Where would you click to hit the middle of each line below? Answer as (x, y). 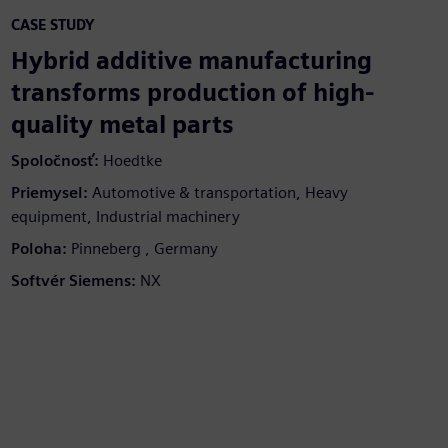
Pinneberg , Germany (144, 248)
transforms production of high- (192, 92)
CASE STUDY (52, 24)
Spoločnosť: (54, 160)
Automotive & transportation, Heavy (219, 192)
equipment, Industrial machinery (125, 216)
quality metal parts (122, 124)
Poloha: (38, 248)
